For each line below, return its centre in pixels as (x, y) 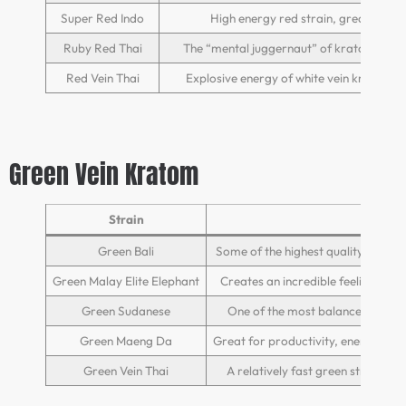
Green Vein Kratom (104, 174)
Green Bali (126, 251)
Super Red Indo (102, 18)
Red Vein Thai (102, 77)
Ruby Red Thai (102, 48)
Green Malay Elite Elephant (126, 280)
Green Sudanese (126, 310)
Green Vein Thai (126, 370)
